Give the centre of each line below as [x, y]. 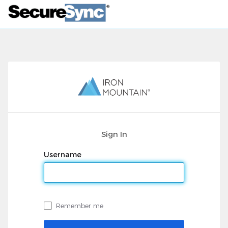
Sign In [114, 134]
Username [64, 154]
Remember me [80, 206]
